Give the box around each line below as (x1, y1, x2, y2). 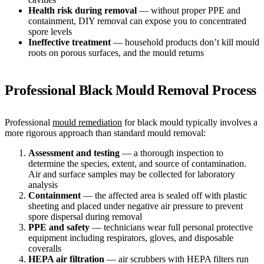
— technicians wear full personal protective (90, 222, 253, 233)
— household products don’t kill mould (111, 37, 259, 48)
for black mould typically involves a (122, 117, 258, 128)
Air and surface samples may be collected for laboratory (28, 169, 235, 180)
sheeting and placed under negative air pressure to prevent (28, 201, 243, 212)
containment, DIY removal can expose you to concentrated (28, 16, 246, 27)
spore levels (28, 27, 72, 37)
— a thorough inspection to (120, 148, 223, 159)
